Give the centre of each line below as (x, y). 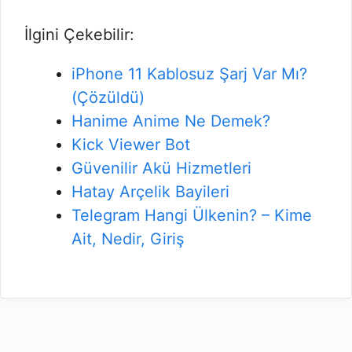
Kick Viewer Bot (131, 145)
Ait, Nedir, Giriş (128, 239)
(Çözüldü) (108, 97)
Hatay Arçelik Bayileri (150, 192)
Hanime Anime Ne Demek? (171, 121)
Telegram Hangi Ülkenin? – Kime (192, 215)
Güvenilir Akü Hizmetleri (161, 168)
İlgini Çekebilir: (79, 35)
